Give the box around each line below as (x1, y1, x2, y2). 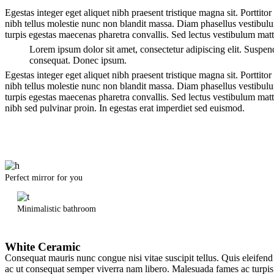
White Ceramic (5, 240, 80, 253)
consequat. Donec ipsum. (29, 54, 127, 65)
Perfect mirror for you (5, 172, 83, 182)
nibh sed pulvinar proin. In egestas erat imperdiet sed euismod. (5, 102, 245, 113)
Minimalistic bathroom (17, 204, 96, 213)
